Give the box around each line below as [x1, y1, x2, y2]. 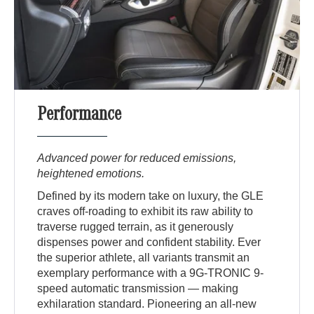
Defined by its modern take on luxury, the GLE [37, 190, 264, 203]
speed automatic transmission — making [37, 282, 239, 295]
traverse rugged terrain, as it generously [37, 221, 234, 233]
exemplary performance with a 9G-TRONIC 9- [37, 267, 264, 280]
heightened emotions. [37, 168, 145, 180]
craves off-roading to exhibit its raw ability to [37, 205, 254, 218]
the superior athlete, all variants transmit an [37, 252, 250, 264]
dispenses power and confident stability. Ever [37, 236, 261, 249]
